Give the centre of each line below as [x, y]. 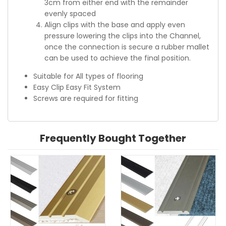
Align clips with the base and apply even [115, 24]
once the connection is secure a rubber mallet [127, 47]
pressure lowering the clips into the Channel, [123, 36]
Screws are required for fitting [86, 98]
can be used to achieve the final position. [118, 58]
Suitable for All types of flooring [88, 76]
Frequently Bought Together [113, 138]
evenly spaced [70, 13]
